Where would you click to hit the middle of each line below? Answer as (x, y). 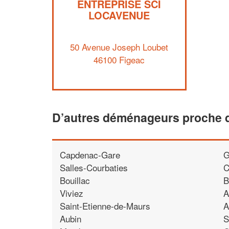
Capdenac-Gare (90, 154)
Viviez (72, 193)
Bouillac (75, 180)
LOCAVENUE (119, 15)
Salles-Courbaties (94, 167)
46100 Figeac (119, 59)
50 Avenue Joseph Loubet (119, 47)
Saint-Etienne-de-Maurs (105, 205)
